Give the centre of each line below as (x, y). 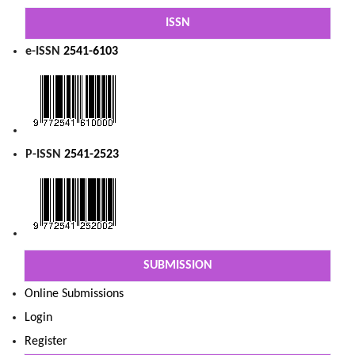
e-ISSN (44, 52)
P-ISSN (45, 155)
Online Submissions (74, 294)
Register (46, 342)
